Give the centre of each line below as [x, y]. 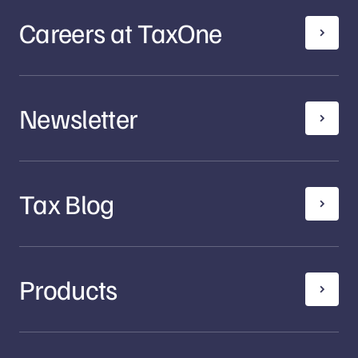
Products [68, 288]
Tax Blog [67, 203]
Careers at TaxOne [121, 32]
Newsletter [79, 117]
